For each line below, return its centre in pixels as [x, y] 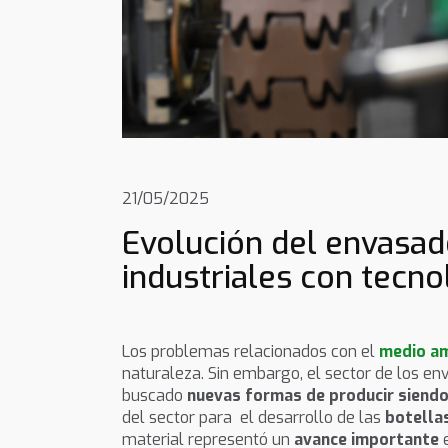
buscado [154, 396]
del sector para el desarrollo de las [253, 418]
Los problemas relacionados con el [250, 352]
